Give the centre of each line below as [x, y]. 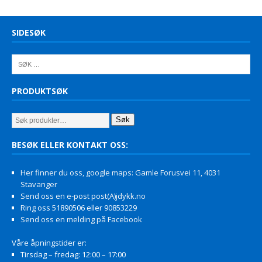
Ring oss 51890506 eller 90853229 [79, 207]
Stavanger [39, 184]
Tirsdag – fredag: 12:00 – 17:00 [73, 254]
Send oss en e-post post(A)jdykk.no [83, 196]
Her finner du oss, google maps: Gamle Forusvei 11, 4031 [120, 172]
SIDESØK [29, 32]
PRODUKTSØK [40, 91]
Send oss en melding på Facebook [81, 219]
